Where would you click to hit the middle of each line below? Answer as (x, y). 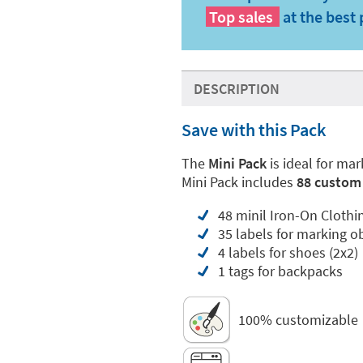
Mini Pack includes (239, 182)
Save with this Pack (254, 130)
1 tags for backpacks (280, 271)
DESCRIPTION (237, 89)
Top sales (241, 17)
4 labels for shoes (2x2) (288, 252)
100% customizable (298, 319)
